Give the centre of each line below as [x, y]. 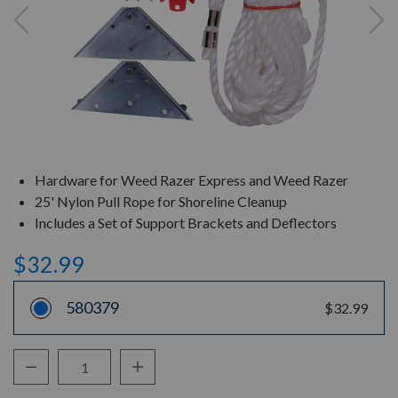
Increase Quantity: [187, 366]
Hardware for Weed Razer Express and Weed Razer [191, 180]
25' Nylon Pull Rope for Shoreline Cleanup [161, 201]
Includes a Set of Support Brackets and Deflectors [186, 223]
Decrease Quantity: [84, 366]
